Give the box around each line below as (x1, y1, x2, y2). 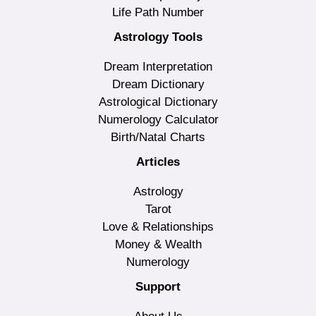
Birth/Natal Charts (111, 130, 205, 144)
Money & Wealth (114, 237, 202, 251)
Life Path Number (112, 5, 204, 19)
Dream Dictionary (111, 77, 205, 91)
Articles (136, 154, 180, 169)
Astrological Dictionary (98, 95, 218, 109)
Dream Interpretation (104, 59, 212, 73)
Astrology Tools (114, 30, 202, 44)
